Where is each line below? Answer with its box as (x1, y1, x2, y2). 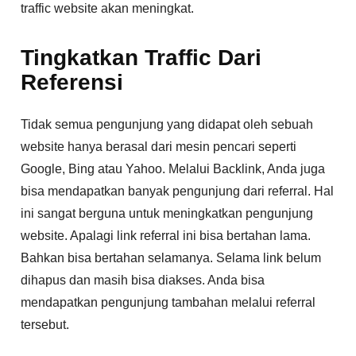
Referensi (21, 70, 124, 95)
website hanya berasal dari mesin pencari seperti (21, 140, 297, 154)
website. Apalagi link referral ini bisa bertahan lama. (21, 229, 311, 243)
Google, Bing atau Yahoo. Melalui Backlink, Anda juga (21, 162, 326, 176)
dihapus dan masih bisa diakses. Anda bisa (21, 273, 265, 288)
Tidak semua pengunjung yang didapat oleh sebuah (21, 118, 314, 132)
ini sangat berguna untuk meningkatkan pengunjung (21, 207, 314, 221)
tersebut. (21, 318, 70, 332)
